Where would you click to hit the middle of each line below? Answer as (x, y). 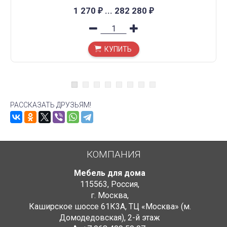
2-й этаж (144, 218)
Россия (124, 184)
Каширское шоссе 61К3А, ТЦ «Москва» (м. (110, 206)
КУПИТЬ (118, 49)
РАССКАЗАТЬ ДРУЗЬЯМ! (51, 105)
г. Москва (109, 195)
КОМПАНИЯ (113, 154)
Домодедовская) (92, 218)
